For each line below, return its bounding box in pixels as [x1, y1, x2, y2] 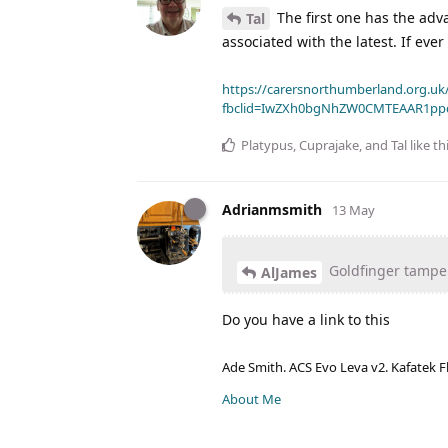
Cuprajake [299, 136, 359, 155]
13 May [332, 201, 375, 220]
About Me [222, 390, 281, 409]
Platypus [241, 136, 293, 155]
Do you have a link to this [222, 310, 390, 330]
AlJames [261, 263, 317, 283]
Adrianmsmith [222, 200, 322, 220]
